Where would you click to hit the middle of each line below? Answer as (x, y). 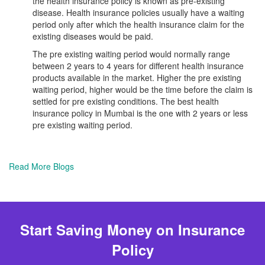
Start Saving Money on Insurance (132, 230)
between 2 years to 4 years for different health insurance (138, 66)
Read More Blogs (41, 166)
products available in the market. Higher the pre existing (137, 77)
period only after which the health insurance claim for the (138, 24)
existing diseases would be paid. (93, 36)
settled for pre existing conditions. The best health (126, 101)
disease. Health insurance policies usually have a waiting (138, 12)
